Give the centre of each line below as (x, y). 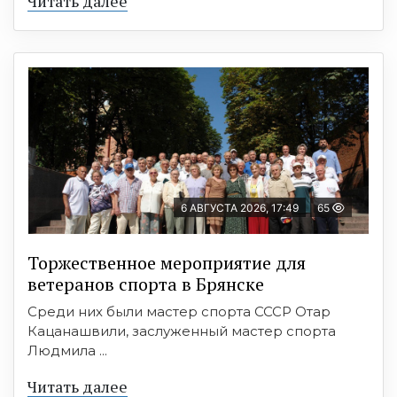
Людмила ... (67, 350)
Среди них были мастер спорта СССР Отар (179, 311)
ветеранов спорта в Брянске (146, 284)
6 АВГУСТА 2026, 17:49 (240, 207)
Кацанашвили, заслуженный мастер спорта (182, 331)
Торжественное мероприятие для (167, 262)
